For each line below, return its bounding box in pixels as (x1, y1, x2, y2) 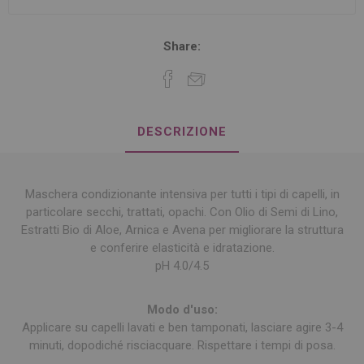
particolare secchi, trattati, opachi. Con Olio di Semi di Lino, (26, 205, 338, 220)
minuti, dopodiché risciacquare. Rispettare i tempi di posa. (28, 338, 336, 353)
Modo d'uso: (146, 302, 218, 318)
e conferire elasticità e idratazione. (89, 240, 275, 256)
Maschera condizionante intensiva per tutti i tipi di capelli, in (24, 187, 340, 202)
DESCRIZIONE (137, 124, 227, 140)
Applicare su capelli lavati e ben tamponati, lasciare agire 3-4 (21, 320, 343, 336)
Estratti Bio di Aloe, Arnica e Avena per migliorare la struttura (20, 223, 344, 238)
